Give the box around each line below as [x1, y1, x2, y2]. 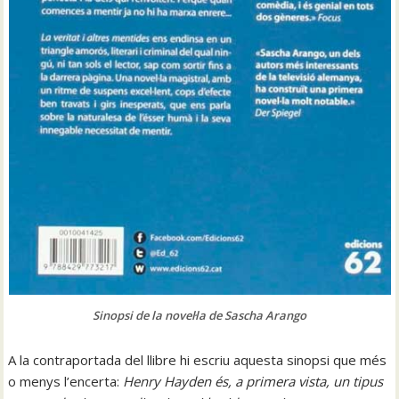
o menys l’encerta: [8, 371, 124, 390]
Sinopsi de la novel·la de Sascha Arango [93, 306, 306, 323]
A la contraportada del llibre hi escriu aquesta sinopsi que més [8, 350, 387, 369]
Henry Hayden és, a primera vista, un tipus [123, 371, 384, 390]
